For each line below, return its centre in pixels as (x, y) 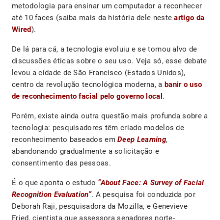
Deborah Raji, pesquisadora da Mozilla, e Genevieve (100, 206)
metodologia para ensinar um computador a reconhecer (107, 6)
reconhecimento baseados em (65, 140)
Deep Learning (142, 140)
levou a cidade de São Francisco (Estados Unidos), (99, 73)
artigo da (189, 18)
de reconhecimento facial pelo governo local (87, 96)
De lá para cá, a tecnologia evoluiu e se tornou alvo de (105, 49)
